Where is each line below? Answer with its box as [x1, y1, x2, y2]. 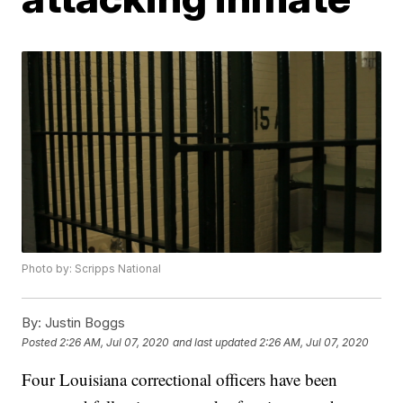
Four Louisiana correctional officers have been [22, 368, 338, 391]
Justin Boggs [41, 314, 126, 332]
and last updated [173, 335, 257, 349]
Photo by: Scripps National [22, 262, 162, 276]
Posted [22, 335, 60, 349]
